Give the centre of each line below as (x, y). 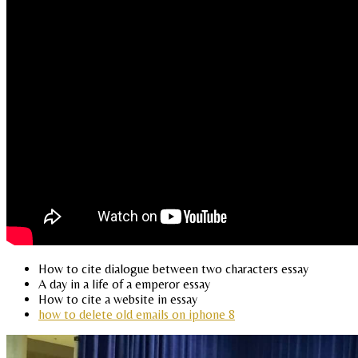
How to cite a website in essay (118, 300)
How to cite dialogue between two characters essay (173, 269)
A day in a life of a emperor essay (124, 284)
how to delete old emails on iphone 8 (137, 315)
